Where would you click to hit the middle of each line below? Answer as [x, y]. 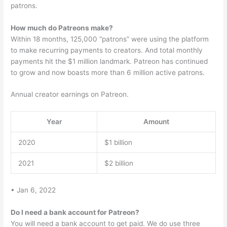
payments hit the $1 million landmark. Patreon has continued [109, 61]
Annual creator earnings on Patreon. [70, 94]
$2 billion [119, 163]
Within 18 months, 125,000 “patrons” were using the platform [110, 39]
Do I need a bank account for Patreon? [75, 212]
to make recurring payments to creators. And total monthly [107, 50]
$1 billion [118, 143]
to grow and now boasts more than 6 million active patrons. [108, 72]
